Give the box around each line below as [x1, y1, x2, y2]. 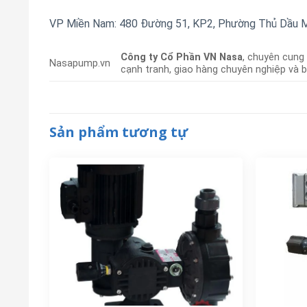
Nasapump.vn [49, 58, 110, 70]
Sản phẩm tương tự [49, 123, 188, 142]
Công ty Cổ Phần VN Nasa [121, 51, 243, 64]
